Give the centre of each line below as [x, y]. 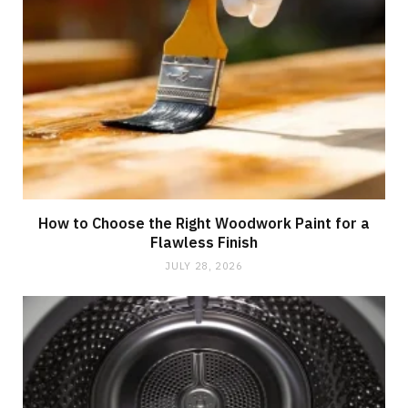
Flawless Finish [204, 242]
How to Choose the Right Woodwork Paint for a [204, 223]
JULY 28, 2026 [204, 265]
